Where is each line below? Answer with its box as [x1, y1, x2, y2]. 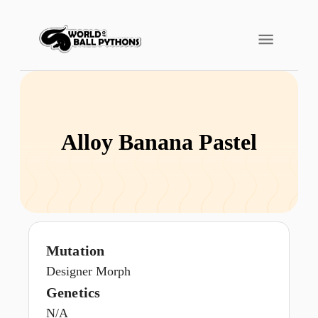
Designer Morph [46, 264, 131, 278]
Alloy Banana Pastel [61, 129, 257, 155]
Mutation [46, 243, 105, 258]
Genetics [46, 285, 101, 300]
